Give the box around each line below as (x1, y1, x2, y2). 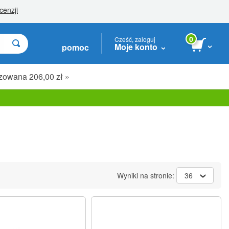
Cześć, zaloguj (114, 34, 155, 43)
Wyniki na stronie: (117, 170, 176, 180)
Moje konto (114, 40, 157, 53)
